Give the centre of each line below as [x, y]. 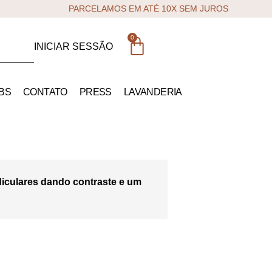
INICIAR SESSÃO [73, 46]
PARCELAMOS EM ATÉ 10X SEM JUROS [148, 8]
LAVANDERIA [153, 92]
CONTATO [45, 92]
